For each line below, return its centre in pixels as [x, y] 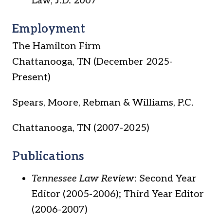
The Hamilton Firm [56, 46]
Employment [49, 29]
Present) [31, 77]
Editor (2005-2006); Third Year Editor [118, 194]
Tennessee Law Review [83, 179]
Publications [48, 156]
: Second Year [165, 179]
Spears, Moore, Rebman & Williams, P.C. [103, 103]
